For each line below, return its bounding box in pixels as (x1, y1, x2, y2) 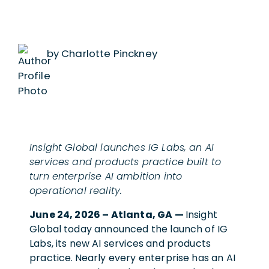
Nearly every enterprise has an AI (74, 250, 235, 265)
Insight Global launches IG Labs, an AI (29, 140, 214, 154)
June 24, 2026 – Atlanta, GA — (29, 207, 186, 222)
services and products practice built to (29, 154, 222, 169)
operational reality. (29, 183, 125, 198)
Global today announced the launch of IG (29, 222, 228, 236)
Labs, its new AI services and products (29, 236, 211, 250)
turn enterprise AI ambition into (29, 169, 183, 183)
